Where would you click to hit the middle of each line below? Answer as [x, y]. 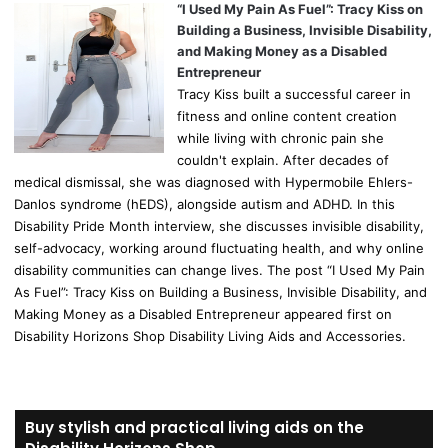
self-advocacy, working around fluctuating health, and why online [219, 248]
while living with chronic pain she [281, 138]
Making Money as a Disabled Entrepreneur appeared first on [203, 314]
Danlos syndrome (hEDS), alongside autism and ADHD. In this [205, 204]
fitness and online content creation [287, 116]
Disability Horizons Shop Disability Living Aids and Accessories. [210, 336]
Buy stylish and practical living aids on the [194, 427]
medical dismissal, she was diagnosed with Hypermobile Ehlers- [214, 182]
